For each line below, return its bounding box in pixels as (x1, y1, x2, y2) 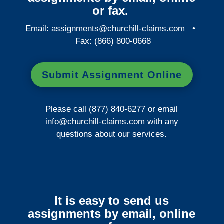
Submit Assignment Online (41, 69, 182, 80)
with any (144, 116, 178, 126)
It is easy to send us (54, 193, 169, 207)
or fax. (92, 3, 128, 17)
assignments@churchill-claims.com (51, 23, 185, 33)
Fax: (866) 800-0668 (72, 36, 151, 46)
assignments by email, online (28, 206, 196, 220)
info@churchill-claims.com (45, 116, 145, 126)
